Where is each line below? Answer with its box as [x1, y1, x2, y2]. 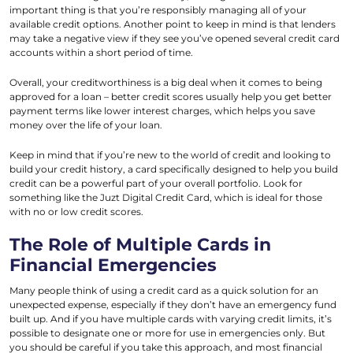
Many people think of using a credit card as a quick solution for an [9, 284, 318, 297]
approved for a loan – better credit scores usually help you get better [9, 91, 332, 103]
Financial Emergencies [9, 255, 217, 277]
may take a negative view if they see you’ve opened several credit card [9, 32, 340, 45]
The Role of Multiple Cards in [9, 234, 271, 256]
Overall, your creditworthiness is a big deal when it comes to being [9, 76, 322, 89]
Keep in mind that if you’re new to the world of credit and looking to [9, 149, 331, 162]
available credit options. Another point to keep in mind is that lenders [9, 18, 336, 31]
